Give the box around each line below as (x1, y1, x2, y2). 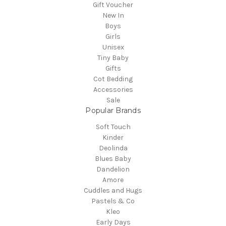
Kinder (102, 133, 124, 142)
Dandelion (96, 164, 130, 174)
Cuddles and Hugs (84, 186, 142, 195)
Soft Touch (95, 122, 131, 131)
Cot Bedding (93, 74, 133, 83)
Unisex (102, 42, 124, 51)
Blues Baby (95, 154, 131, 163)
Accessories (93, 85, 133, 94)
